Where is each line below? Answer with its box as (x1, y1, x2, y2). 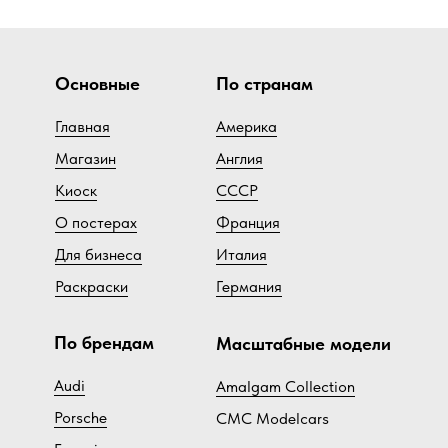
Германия (216, 277, 282, 297)
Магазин (55, 149, 116, 169)
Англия (216, 149, 263, 169)
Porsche (54, 408, 107, 428)
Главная (55, 117, 110, 137)
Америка (216, 117, 277, 137)
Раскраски (55, 277, 128, 297)
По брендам (54, 332, 154, 354)
